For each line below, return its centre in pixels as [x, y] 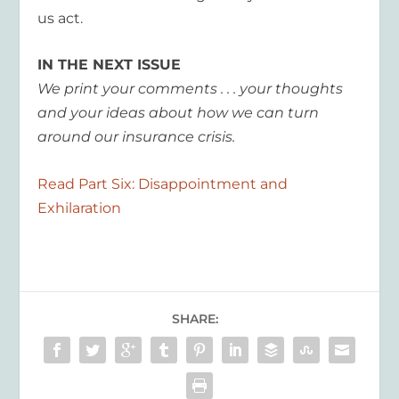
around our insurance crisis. [137, 137]
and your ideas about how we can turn [179, 113]
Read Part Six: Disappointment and [163, 183]
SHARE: [195, 318]
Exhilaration [80, 208]
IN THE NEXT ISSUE [110, 65]
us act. [61, 18]
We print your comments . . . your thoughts [191, 89]
